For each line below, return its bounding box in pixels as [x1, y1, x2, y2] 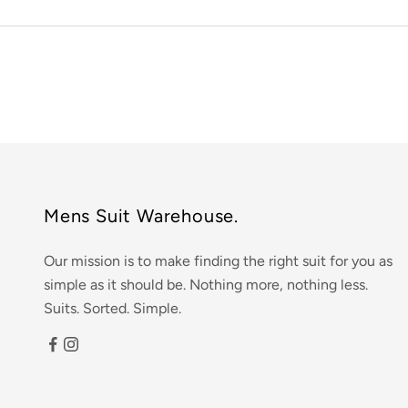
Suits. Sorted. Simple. [44, 300, 181, 318]
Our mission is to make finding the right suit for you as [44, 252, 393, 270]
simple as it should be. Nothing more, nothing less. [44, 276, 368, 294]
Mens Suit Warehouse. [44, 205, 239, 228]
